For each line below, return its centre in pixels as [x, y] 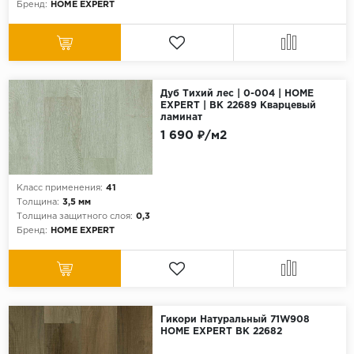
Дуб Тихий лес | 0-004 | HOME [237, 94]
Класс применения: [59, 188]
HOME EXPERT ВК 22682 [221, 332]
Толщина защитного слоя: [74, 217]
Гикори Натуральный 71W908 [235, 320]
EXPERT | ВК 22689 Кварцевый [238, 106]
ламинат [181, 118]
